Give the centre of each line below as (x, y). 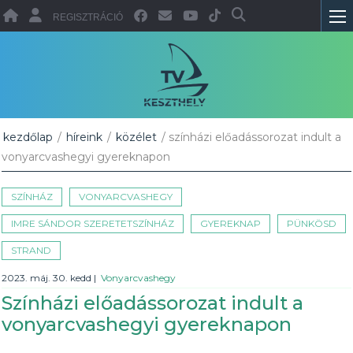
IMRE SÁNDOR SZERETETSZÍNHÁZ (93, 223)
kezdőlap (28, 137)
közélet (137, 137)
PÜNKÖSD (312, 223)
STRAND (32, 250)
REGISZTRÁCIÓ (88, 17)
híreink (85, 137)
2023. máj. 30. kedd (48, 278)
